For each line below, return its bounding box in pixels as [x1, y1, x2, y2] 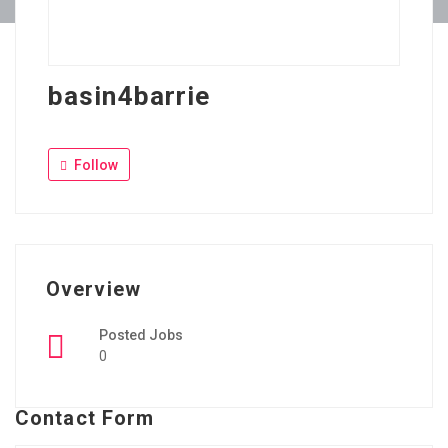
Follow [71, 157, 118, 174]
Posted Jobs [99, 327, 183, 344]
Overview [46, 277, 141, 302]
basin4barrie [48, 81, 211, 112]
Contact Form [15, 406, 155, 431]
